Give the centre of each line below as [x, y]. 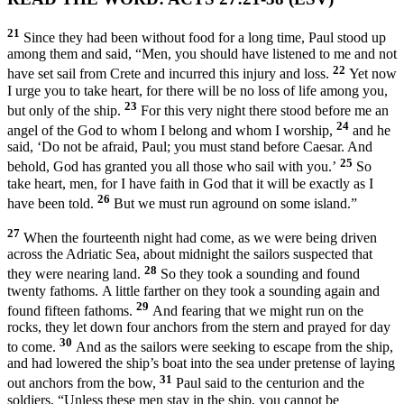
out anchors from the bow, [83, 383]
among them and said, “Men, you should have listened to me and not [202, 54]
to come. [33, 347]
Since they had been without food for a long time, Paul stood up [203, 38]
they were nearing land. [76, 274]
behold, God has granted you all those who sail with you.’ [174, 167]
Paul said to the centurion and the [268, 383]
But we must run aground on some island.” [234, 203]
